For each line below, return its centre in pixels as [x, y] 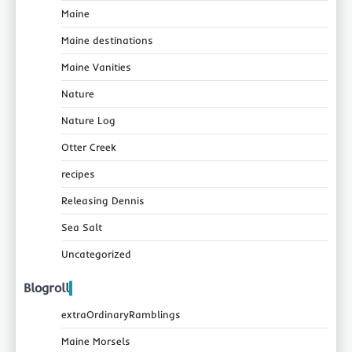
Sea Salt [82, 227]
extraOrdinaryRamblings [121, 315]
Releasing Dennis [103, 201]
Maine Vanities [96, 67]
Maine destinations [107, 40]
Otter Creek [89, 147]
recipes [78, 174]
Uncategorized [96, 254]
